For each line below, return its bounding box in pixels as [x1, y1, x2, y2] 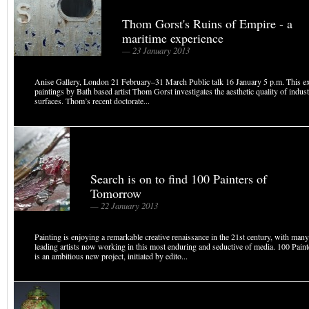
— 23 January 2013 [122, 44, 190, 57]
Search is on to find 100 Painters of [90, 170, 267, 187]
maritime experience [122, 30, 223, 46]
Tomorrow [90, 185, 141, 201]
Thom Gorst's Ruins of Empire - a [122, 15, 292, 32]
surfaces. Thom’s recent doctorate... [34, 95, 150, 106]
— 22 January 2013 [90, 199, 158, 212]
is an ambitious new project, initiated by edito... [34, 250, 188, 261]
